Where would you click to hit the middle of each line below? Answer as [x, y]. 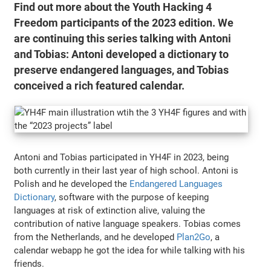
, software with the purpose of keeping [132, 197]
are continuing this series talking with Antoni [123, 38]
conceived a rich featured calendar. [100, 86]
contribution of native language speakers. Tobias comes [128, 224]
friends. [29, 263]
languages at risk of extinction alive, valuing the [110, 210]
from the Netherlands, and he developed [96, 237]
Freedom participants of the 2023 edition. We [124, 23]
